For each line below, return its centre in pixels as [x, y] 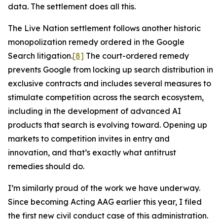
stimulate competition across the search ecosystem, [106, 97]
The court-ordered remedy [136, 56]
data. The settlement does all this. [72, 6]
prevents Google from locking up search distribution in [110, 70]
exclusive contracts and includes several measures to [110, 83]
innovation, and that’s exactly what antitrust [92, 152]
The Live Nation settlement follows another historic [104, 28]
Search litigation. [40, 56]
